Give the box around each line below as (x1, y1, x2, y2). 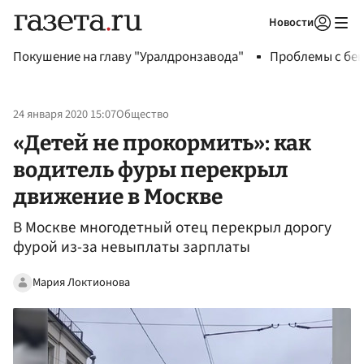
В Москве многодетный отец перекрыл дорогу (13, 216, 331, 240)
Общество (116, 106, 169, 123)
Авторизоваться (218, 36, 294, 50)
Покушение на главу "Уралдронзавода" (13, 47, 244, 67)
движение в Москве (13, 183, 223, 210)
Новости (269, 14, 314, 31)
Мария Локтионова (32, 273, 130, 291)
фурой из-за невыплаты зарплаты (13, 236, 250, 259)
